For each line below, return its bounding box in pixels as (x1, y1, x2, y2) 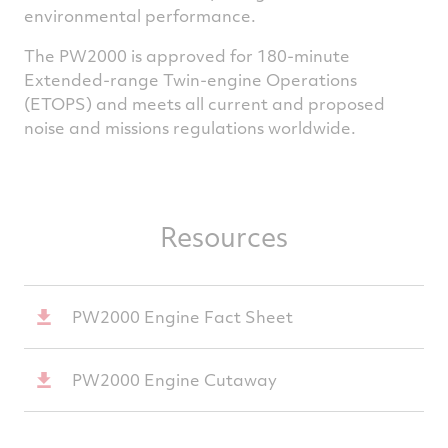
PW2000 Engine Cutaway (72, 368, 277, 392)
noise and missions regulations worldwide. (24, 116, 356, 140)
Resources (160, 218, 288, 256)
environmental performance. (24, 4, 256, 28)
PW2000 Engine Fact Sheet (72, 305, 293, 329)
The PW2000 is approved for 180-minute (24, 44, 350, 68)
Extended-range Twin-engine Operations (24, 68, 357, 92)
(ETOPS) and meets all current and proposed (24, 92, 385, 116)
